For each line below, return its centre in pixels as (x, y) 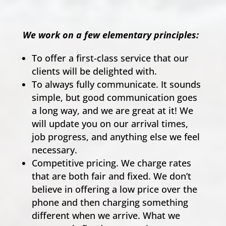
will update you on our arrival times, (110, 123)
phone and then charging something (110, 202)
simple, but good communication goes (114, 97)
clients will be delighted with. (94, 71)
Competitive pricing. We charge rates (111, 163)
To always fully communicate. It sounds (116, 84)
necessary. (54, 150)
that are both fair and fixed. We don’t (111, 176)
